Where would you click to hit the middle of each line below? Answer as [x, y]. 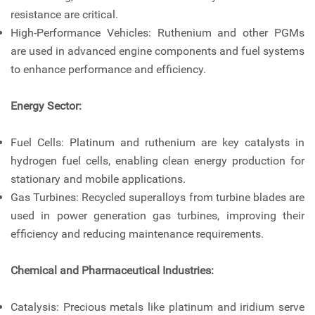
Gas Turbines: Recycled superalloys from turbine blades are [157, 198]
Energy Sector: [46, 106]
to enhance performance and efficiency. [108, 70]
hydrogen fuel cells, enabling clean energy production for [157, 161]
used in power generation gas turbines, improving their [157, 216]
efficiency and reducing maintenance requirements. [137, 234]
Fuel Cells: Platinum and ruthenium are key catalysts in [157, 143]
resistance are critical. [64, 15]
